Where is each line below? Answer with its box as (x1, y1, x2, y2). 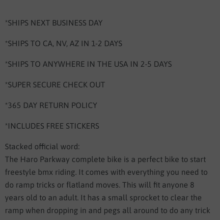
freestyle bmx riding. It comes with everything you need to (5, 167, 208, 176)
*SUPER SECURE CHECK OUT (5, 80, 105, 89)
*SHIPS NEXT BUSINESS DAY (5, 18, 103, 27)
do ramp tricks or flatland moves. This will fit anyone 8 (5, 180, 194, 189)
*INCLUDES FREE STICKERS (5, 121, 99, 130)
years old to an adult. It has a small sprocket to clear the (5, 192, 202, 202)
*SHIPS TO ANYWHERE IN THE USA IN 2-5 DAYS (5, 59, 172, 68)
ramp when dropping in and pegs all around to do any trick (5, 205, 210, 215)
